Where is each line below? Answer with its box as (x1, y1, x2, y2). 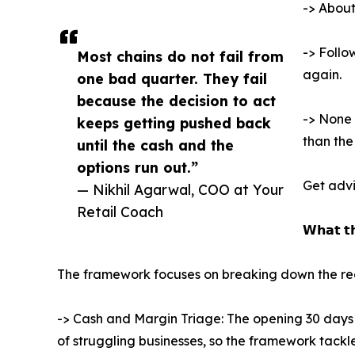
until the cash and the (77, 136, 234, 155)
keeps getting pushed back (77, 114, 271, 132)
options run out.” (77, 158, 198, 177)
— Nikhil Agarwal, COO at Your (77, 181, 284, 199)
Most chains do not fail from (77, 48, 284, 66)
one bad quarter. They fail (77, 70, 267, 88)
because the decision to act (77, 92, 276, 110)
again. (303, 67, 342, 83)
